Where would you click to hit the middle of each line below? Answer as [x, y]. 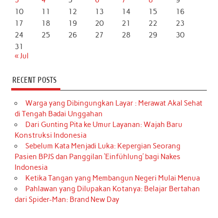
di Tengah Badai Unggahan [59, 114]
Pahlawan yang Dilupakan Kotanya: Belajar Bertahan [112, 189]
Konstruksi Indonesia [51, 136]
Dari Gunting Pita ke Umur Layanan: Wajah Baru [104, 125]
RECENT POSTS [34, 80]
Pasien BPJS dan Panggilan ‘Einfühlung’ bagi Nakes [98, 157]
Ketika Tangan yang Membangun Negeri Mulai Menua [112, 178]
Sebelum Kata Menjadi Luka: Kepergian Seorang [103, 146]
